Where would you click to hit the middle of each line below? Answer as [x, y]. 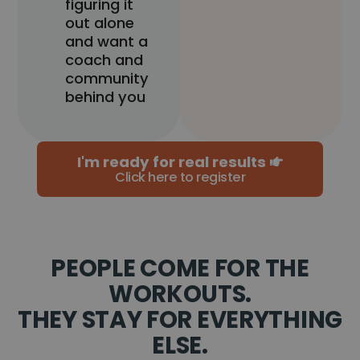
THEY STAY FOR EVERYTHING [180, 319]
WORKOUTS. [180, 293]
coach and [104, 60]
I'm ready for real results [172, 162]
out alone [100, 23]
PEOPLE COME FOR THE [180, 268]
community [107, 79]
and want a [107, 42]
